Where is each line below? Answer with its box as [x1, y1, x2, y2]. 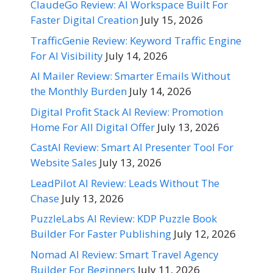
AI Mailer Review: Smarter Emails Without [30, 69, 230, 83]
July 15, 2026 [141, 13, 203, 27]
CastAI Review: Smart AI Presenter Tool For [30, 140, 233, 154]
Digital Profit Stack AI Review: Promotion [30, 104, 223, 119]
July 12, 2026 [174, 227, 236, 241]
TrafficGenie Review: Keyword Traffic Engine [30, 33, 241, 48]
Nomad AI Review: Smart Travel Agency [30, 247, 219, 261]
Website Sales [30, 155, 97, 169]
